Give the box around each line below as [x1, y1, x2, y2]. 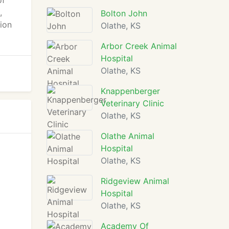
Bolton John [101, 8, 147, 18]
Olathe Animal [101, 131, 154, 141]
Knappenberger [101, 86, 160, 96]
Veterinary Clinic [101, 98, 164, 108]
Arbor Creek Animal [101, 41, 177, 51]
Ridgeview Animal [101, 176, 169, 186]
